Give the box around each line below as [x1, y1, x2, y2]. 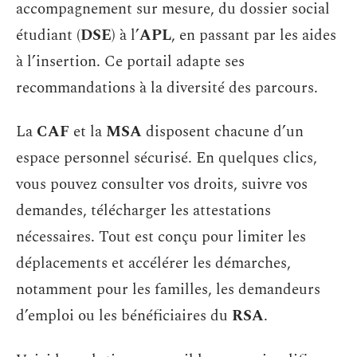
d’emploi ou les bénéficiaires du [16, 304, 232, 328]
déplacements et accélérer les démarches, [16, 252, 291, 275]
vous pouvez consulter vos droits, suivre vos [16, 173, 308, 196]
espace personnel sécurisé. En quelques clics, [16, 147, 317, 170]
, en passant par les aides [171, 23, 336, 47]
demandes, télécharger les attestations [16, 199, 271, 222]
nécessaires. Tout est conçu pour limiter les [16, 226, 306, 249]
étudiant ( [16, 23, 80, 47]
